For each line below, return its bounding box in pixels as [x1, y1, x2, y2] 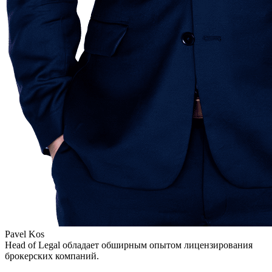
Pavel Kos [5, 228, 44, 239]
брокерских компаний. [5, 250, 99, 261]
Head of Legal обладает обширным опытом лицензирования [5, 239, 253, 250]
